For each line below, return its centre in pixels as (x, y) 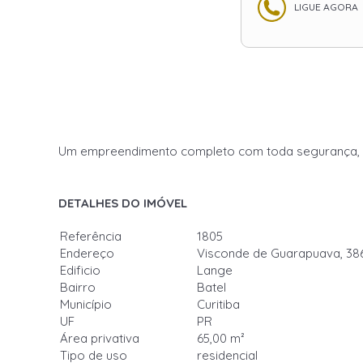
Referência (91, 236)
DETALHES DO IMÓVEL (123, 203)
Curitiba (218, 304)
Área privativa (100, 338)
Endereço (87, 253)
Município (86, 304)
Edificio (80, 270)
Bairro (78, 287)
